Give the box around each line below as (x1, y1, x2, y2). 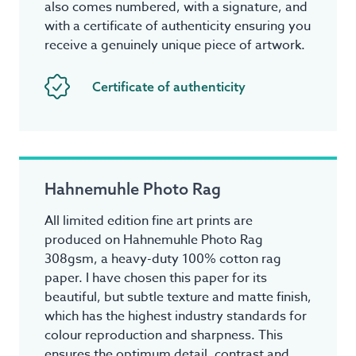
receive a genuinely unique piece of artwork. (44, 36, 305, 56)
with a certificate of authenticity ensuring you (44, 17, 311, 37)
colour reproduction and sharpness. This (44, 326, 283, 346)
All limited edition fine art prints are (44, 211, 253, 231)
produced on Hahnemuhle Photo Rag (44, 230, 263, 250)
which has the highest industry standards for (44, 307, 307, 327)
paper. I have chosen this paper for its (44, 269, 267, 288)
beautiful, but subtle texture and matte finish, (44, 288, 311, 308)
